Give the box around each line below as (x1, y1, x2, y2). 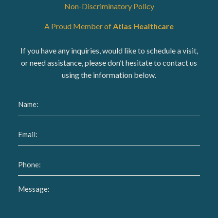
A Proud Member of (44, 21, 113, 31)
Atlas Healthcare (113, 21, 174, 31)
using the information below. (62, 70, 156, 80)
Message (18, 184, 51, 194)
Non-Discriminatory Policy (64, 1, 154, 11)
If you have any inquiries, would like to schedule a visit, (20, 46, 198, 55)
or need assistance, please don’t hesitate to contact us (21, 58, 197, 68)
